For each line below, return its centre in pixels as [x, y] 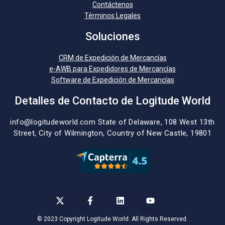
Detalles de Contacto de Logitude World [113, 100]
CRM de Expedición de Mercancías [113, 58]
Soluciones [113, 36]
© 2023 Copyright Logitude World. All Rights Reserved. [113, 219]
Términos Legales [113, 15]
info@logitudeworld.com [53, 122]
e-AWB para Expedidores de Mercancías [113, 69]
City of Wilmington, [73, 133]
